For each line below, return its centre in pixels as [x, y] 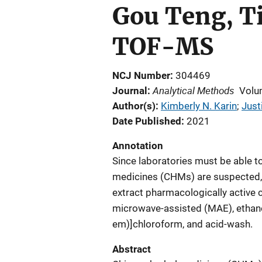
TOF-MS [163, 47]
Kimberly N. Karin [199, 106]
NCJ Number [141, 75]
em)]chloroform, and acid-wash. [182, 224]
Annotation [138, 146]
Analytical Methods [194, 90]
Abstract [132, 249]
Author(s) [134, 106]
